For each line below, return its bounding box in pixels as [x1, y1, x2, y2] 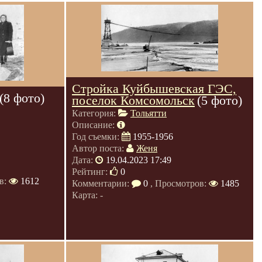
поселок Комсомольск [72, 93, 195, 108]
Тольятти [130, 108, 167, 118]
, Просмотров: [148, 178, 209, 188]
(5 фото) [197, 93, 242, 108]
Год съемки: [72, 132, 122, 142]
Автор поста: [72, 143, 126, 153]
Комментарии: [72, 178, 132, 188]
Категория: [72, 108, 118, 118]
